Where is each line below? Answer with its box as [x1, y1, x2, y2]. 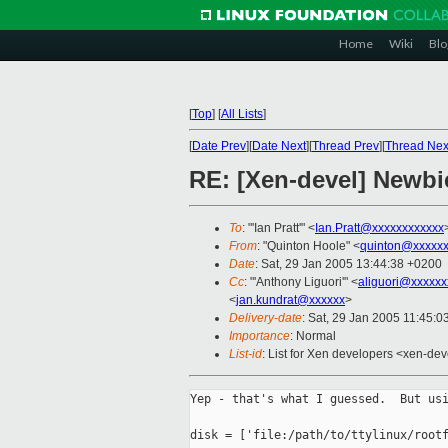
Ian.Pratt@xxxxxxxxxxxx [315, 221, 444, 236]
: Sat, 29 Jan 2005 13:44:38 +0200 [255, 257, 442, 272]
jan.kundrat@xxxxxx [236, 293, 345, 308]
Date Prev [192, 139, 246, 153]
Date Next [252, 139, 306, 153]
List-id [229, 347, 262, 362]
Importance [229, 329, 290, 344]
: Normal [290, 329, 336, 344]
